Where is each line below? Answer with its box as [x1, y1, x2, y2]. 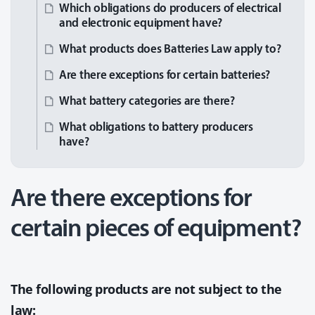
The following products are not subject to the [11, 281, 282, 297]
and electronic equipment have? [59, 18, 222, 30]
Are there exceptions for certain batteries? [59, 70, 271, 82]
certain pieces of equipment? [11, 217, 301, 243]
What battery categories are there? [59, 96, 235, 108]
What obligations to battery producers [59, 122, 253, 134]
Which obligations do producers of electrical [59, 3, 281, 15]
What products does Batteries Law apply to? [59, 44, 281, 56]
